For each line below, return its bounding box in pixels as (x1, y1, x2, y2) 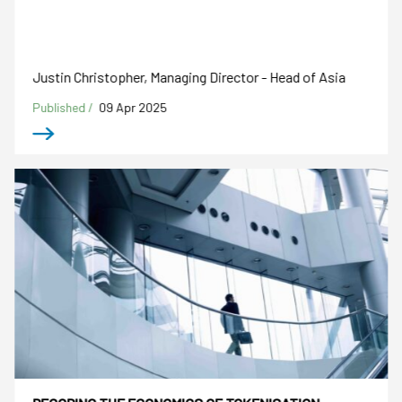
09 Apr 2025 (99, 99, 168, 115)
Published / (32, 99, 97, 115)
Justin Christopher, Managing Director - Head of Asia (32, 67, 346, 85)
